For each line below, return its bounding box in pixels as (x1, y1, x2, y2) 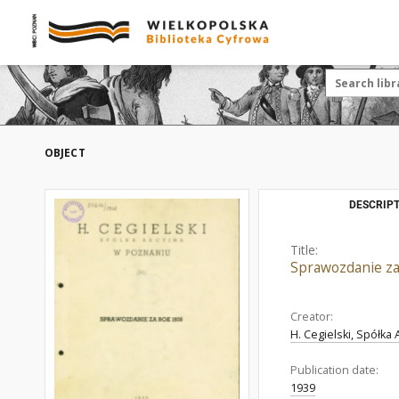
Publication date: (290, 362, 379, 378)
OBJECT (45, 145, 85, 160)
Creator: (290, 309, 333, 324)
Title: (290, 241, 318, 258)
